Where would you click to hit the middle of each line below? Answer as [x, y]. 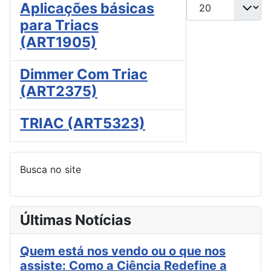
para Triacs [59, 25]
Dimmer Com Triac [84, 74]
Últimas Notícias [76, 220]
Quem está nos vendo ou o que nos [123, 251]
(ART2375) [59, 91]
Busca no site [51, 170]
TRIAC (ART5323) [83, 123]
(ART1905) [58, 42]
